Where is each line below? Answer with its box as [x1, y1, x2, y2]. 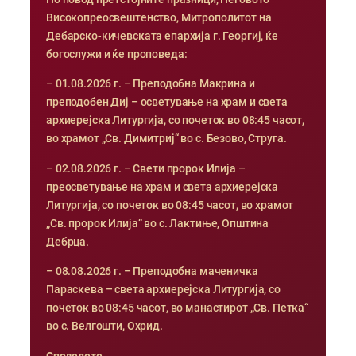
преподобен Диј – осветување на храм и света [46, 95, 288, 110]
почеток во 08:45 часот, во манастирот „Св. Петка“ [46, 301, 308, 315]
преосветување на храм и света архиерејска [46, 180, 279, 194]
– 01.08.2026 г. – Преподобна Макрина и [46, 77, 255, 91]
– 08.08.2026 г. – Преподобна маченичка [46, 265, 258, 279]
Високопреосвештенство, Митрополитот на [46, 10, 272, 25]
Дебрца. [46, 234, 89, 249]
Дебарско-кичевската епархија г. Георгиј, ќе [46, 29, 278, 43]
